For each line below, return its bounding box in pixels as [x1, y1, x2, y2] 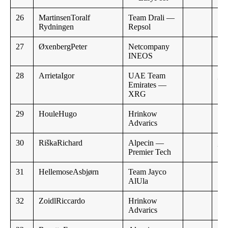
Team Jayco [128, 167, 166, 177]
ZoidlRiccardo [39, 196, 85, 206]
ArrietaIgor [39, 71, 74, 80]
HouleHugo [39, 109, 77, 119]
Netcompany [128, 42, 169, 51]
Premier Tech [128, 148, 171, 157]
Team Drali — [128, 13, 175, 22]
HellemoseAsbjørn [39, 167, 99, 177]
